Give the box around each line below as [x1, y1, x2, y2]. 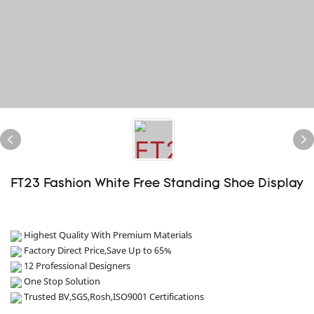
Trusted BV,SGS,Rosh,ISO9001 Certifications [22, 290, 204, 303]
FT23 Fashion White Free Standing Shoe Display [11, 177, 303, 191]
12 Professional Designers [22, 259, 130, 272]
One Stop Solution [22, 275, 100, 287]
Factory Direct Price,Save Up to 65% [22, 244, 172, 257]
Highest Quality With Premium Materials [22, 228, 192, 241]
